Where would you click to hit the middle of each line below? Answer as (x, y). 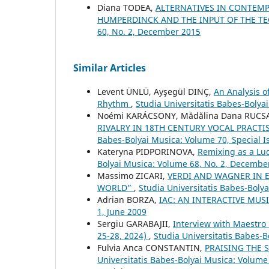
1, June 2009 (122, 212)
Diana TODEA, (126, 8)
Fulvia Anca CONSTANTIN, (151, 248)
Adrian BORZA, (128, 200)
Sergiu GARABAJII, (135, 224)
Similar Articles (110, 68)
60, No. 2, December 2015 (149, 32)
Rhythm (114, 104)
